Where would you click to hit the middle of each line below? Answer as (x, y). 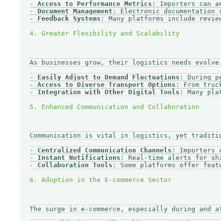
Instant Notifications (79, 158)
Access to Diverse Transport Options (107, 84)
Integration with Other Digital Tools (109, 92)
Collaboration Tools (75, 165)
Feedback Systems (69, 18)
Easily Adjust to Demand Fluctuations (109, 77)
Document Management (75, 11)
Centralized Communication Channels (105, 150)
